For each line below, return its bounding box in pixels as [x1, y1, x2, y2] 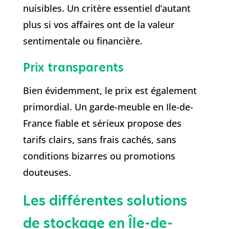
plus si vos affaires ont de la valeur [22, 18, 175, 31]
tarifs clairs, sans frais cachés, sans [22, 133, 176, 146]
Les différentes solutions [22, 191, 187, 210]
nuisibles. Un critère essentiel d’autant [22, 2, 191, 14]
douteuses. [22, 166, 71, 178]
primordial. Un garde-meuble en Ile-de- [22, 100, 193, 113]
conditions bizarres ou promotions [22, 149, 175, 162]
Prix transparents [22, 59, 124, 76]
